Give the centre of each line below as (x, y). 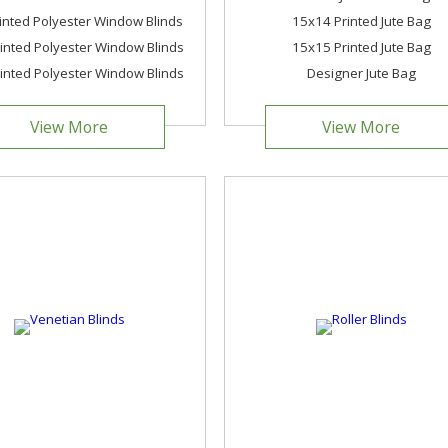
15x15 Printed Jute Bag (361, 47)
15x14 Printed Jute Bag (361, 21)
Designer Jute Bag (361, 73)
